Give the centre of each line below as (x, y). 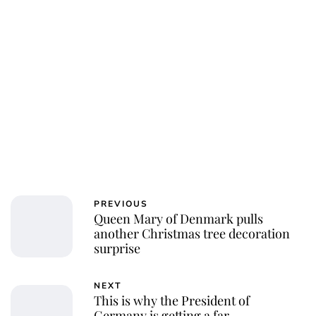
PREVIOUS (121, 204)
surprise (117, 249)
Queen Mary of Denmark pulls (178, 219)
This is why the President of (172, 301)
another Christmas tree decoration (192, 234)
